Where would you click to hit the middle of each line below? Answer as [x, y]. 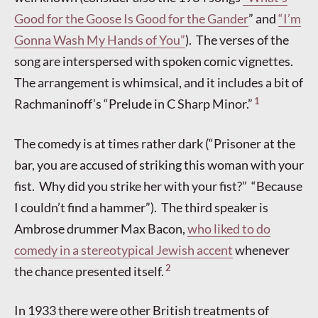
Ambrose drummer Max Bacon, [101, 228]
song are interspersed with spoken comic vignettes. [155, 61]
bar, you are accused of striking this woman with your [159, 164]
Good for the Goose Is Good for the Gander [131, 19]
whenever [261, 250]
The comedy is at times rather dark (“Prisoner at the [155, 143]
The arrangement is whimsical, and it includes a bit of [159, 83]
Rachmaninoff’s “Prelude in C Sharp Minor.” [133, 104]
